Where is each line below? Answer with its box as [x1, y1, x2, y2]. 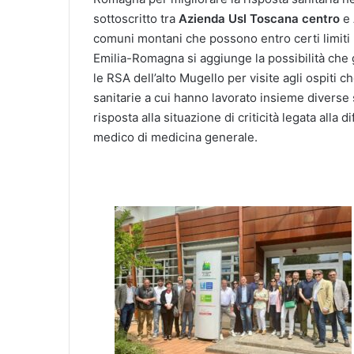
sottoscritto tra [93, 10, 179, 26]
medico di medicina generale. [93, 129, 258, 145]
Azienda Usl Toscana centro [179, 10, 340, 26]
